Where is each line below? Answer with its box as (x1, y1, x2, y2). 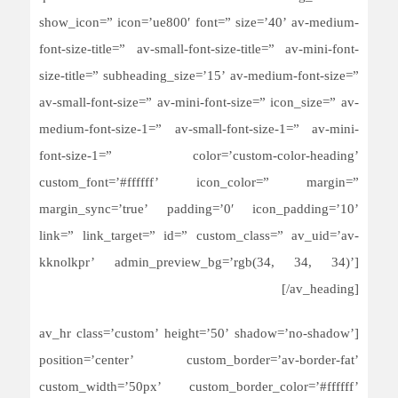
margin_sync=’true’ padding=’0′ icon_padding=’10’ (39, 197, 359, 223)
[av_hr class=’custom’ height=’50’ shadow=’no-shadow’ (39, 322, 354, 347)
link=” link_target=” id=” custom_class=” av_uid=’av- (39, 224, 359, 250)
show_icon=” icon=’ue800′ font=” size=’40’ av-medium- (39, 11, 359, 36)
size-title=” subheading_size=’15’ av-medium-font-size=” (39, 64, 359, 90)
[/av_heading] (282, 277, 359, 303)
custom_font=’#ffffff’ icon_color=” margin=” (39, 171, 359, 196)
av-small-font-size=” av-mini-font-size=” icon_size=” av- (39, 91, 359, 116)
